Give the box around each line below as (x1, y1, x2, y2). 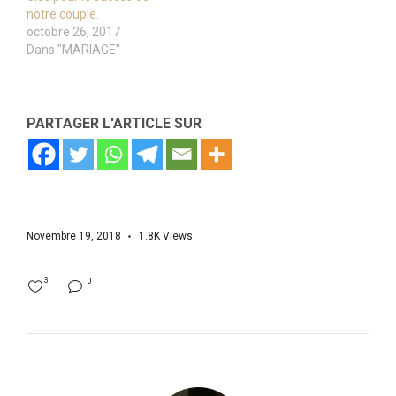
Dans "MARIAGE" (27, 42, 120, 57)
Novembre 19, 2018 (27, 230, 121, 243)
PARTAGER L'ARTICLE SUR (27, 115, 202, 133)
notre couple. (27, 7, 99, 22)
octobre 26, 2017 (27, 25, 120, 40)
